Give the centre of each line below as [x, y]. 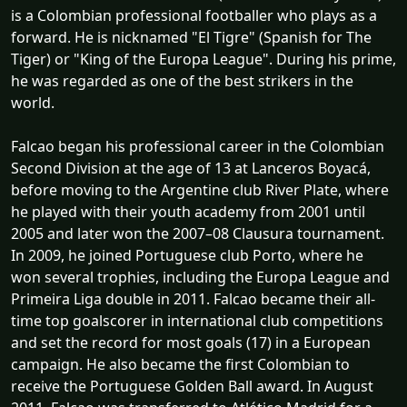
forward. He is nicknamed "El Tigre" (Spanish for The [191, 37]
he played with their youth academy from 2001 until [188, 211]
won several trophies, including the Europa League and [200, 277]
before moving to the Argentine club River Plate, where [200, 189]
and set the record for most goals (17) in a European [191, 342]
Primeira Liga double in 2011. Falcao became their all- [193, 298]
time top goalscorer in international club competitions [197, 320]
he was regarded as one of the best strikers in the [182, 80]
